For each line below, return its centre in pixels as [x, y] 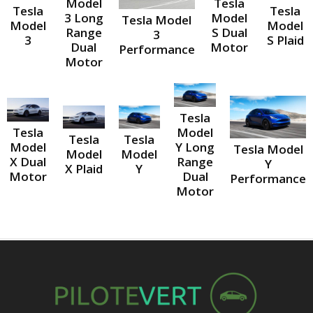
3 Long [83, 18]
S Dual [229, 33]
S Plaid [285, 40]
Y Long [195, 147]
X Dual [28, 161]
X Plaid [83, 169]
